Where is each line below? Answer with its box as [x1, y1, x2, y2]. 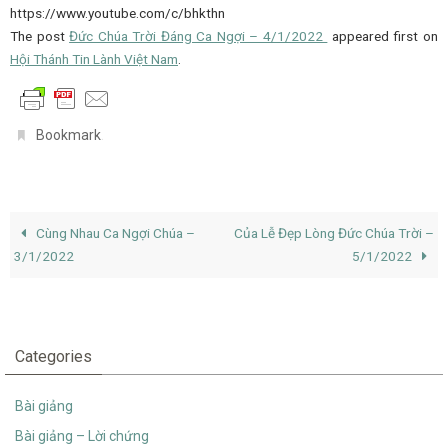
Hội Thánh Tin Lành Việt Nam [10, 50, 178, 67]
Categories [15, 347, 92, 367]
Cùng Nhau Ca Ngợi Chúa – [33, 225, 196, 242]
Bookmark [36, 127, 102, 144]
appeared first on [327, 27, 439, 44]
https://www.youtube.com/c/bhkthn [10, 4, 225, 21]
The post [10, 27, 70, 44]
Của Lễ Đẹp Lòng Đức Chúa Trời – [233, 225, 434, 242]
